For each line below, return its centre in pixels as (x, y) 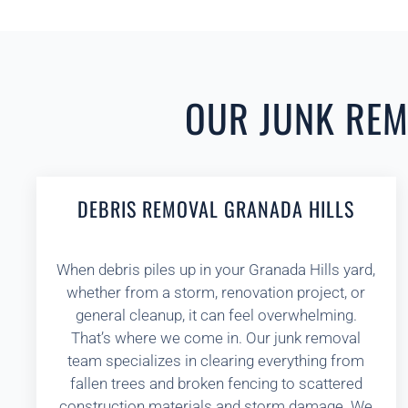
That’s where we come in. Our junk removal (216, 338)
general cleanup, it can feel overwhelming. (216, 315)
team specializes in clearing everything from (216, 361)
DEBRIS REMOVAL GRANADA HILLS (216, 209)
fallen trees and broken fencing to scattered (216, 383)
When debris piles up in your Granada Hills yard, (216, 270)
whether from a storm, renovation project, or (216, 292)
